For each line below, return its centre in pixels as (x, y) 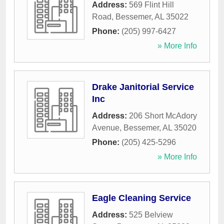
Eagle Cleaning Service (141, 198)
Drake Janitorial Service (143, 87)
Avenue (106, 128)
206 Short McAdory (163, 116)
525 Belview (151, 215)
